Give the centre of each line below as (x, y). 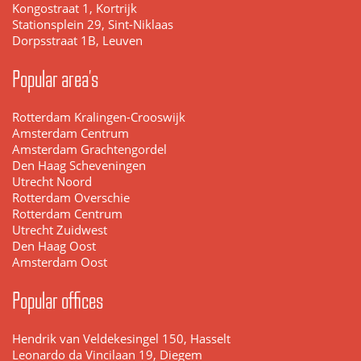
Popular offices (58, 301)
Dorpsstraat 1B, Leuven (77, 41)
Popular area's (55, 79)
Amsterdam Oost (60, 263)
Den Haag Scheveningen (79, 166)
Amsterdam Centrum (71, 134)
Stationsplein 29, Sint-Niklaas (93, 25)
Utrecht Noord (52, 182)
